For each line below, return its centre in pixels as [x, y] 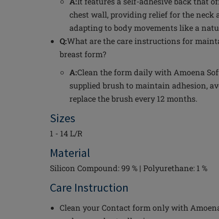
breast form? [83, 54]
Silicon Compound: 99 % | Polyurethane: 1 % [129, 168]
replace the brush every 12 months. [133, 99]
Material [70, 153]
